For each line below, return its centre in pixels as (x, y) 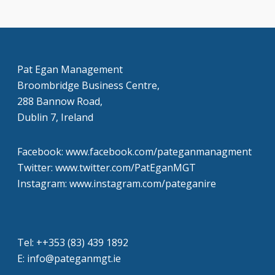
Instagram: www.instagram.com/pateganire (117, 184)
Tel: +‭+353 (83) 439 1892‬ (73, 242)
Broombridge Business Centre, (88, 85)
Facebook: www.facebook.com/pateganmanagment (134, 152)
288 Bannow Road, (60, 101)
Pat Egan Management (70, 69)
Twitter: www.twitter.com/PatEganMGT (107, 168)
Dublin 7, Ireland (55, 117)
